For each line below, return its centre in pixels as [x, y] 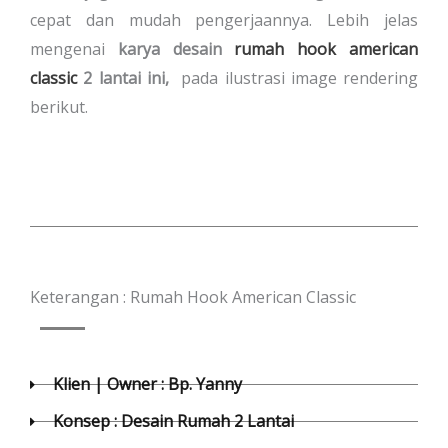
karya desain [176, 48]
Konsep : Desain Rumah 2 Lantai [173, 421]
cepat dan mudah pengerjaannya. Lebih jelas [224, 19]
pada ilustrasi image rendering [296, 77]
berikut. [59, 106]
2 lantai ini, [126, 77]
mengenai [74, 48]
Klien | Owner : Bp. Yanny [147, 384]
